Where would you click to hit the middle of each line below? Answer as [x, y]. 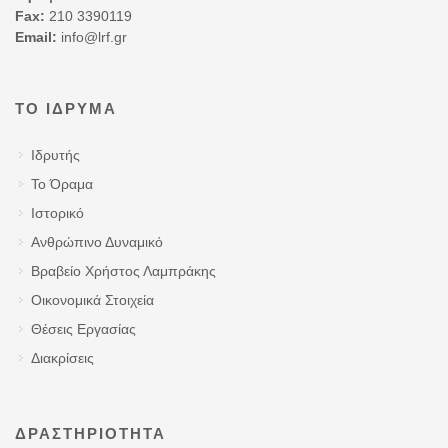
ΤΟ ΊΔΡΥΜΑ [66, 108]
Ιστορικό [57, 212]
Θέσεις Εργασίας [83, 328]
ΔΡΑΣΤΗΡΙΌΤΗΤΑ [90, 433]
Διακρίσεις [62, 357]
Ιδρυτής [55, 154]
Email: [36, 36]
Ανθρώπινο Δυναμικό [97, 241]
